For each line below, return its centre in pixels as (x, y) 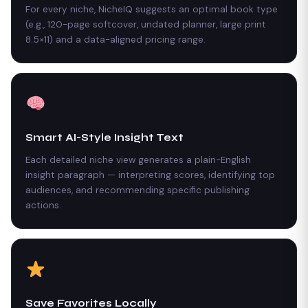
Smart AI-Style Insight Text (104, 137)
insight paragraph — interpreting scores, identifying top (150, 175)
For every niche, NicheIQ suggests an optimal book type (152, 9)
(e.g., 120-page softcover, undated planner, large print (146, 24)
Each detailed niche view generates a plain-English (138, 159)
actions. (43, 205)
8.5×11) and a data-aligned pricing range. (115, 39)
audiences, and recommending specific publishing (137, 190)
